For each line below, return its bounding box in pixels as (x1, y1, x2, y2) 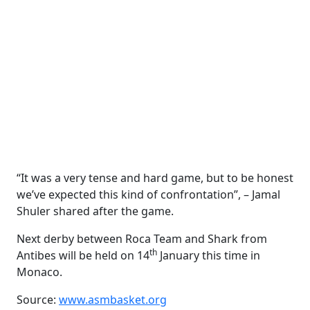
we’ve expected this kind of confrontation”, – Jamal (17, 187, 280, 202)
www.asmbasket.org (59, 292, 167, 307)
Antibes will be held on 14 (17, 248, 149, 263)
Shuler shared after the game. (17, 203, 174, 219)
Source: (17, 292, 59, 307)
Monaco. (17, 264, 62, 280)
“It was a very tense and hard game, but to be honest (17, 170, 293, 185)
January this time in (157, 248, 260, 263)
